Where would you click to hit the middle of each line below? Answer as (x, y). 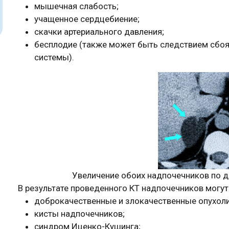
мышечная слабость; (76, 6)
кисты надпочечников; (79, 214)
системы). (54, 57)
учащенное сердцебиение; (87, 19)
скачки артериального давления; (99, 32)
